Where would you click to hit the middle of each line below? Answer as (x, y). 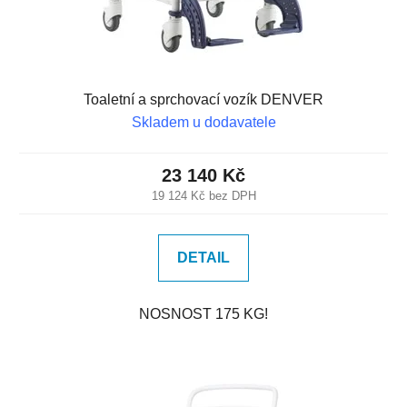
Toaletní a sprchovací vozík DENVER (203, 99)
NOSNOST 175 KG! (203, 314)
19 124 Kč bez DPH (203, 196)
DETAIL (203, 258)
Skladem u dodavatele (203, 122)
